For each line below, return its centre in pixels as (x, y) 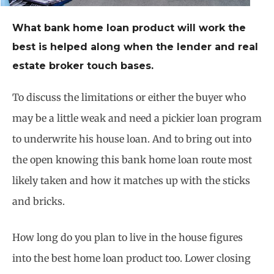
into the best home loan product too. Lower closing (131, 258)
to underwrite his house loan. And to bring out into (132, 139)
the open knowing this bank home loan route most (132, 159)
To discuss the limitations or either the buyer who (129, 97)
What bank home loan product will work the (129, 28)
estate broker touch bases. (83, 65)
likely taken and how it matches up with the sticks (131, 180)
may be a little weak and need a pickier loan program (137, 118)
